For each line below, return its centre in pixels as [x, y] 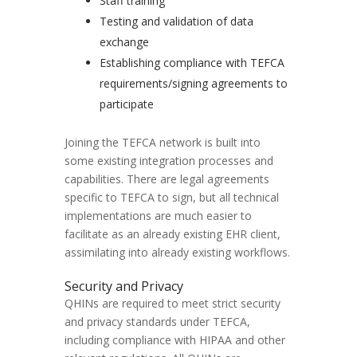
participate [126, 104]
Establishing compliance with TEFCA [192, 63]
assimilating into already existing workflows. [177, 253]
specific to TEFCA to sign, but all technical [171, 198]
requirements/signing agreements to [193, 84]
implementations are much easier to [158, 216]
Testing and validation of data [176, 22]
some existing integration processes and [169, 161]
